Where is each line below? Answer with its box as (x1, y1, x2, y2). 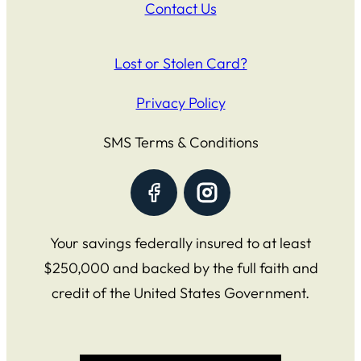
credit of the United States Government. (52, 284, 309, 303)
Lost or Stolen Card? (114, 53, 247, 73)
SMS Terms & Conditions (102, 132, 259, 151)
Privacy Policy (135, 93, 226, 112)
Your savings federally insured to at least (50, 234, 311, 253)
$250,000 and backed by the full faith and (43, 259, 318, 278)
